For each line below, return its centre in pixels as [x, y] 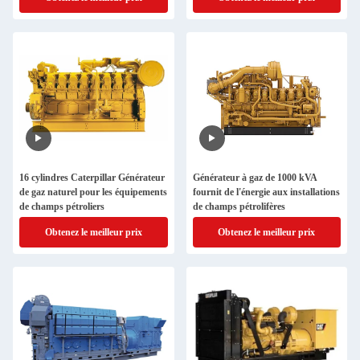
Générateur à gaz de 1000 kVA [255, 178]
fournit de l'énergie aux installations [266, 192]
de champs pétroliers [62, 207]
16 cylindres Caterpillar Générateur [92, 178]
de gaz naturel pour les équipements [93, 192]
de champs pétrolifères [239, 207]
